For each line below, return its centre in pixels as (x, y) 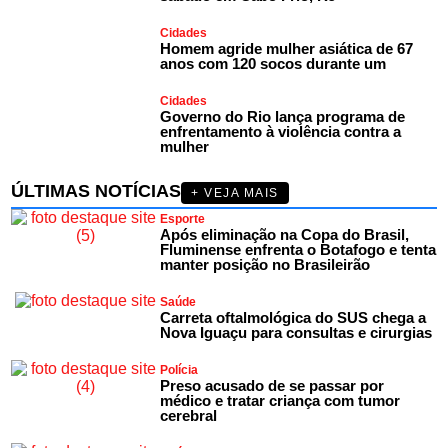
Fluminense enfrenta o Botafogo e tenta (298, 249)
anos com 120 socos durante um (273, 63)
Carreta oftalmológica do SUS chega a (293, 317)
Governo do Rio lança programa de (283, 116)
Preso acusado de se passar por (272, 385)
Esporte (183, 218)
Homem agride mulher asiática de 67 (287, 48)
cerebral (189, 415)
